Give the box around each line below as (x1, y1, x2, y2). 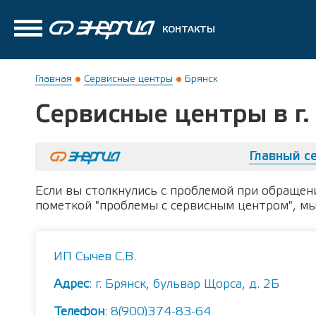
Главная (35, 73, 72, 85)
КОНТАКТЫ (162, 24, 215, 35)
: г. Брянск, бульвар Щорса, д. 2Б (89, 276, 279, 291)
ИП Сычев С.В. (54, 249, 136, 264)
